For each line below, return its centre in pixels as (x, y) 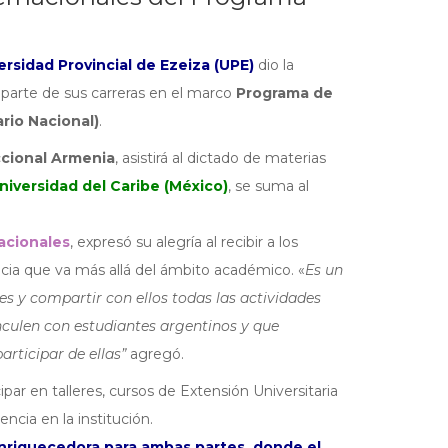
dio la (273, 64)
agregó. (154, 353)
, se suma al (268, 185)
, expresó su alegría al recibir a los (183, 241)
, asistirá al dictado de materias (220, 157)
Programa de (284, 92)
